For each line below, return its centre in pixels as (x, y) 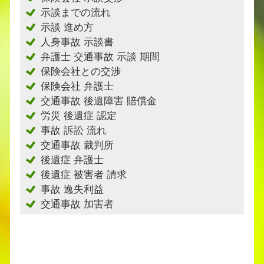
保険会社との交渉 (81, 72)
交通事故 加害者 (77, 204)
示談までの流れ (76, 13)
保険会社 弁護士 (77, 86)
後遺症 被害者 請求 (84, 175)
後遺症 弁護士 (72, 160)
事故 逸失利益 (72, 189)
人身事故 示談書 (77, 42)
